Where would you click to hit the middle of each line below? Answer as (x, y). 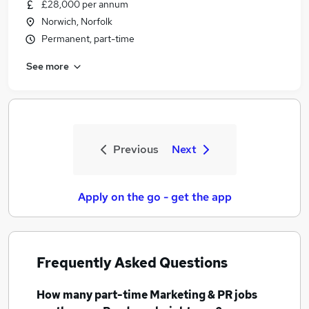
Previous (136, 149)
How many (66, 295)
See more (48, 66)
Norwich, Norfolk (77, 21)
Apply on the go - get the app (154, 197)
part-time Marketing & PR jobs (176, 295)
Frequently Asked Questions (132, 263)
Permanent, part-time (88, 39)
